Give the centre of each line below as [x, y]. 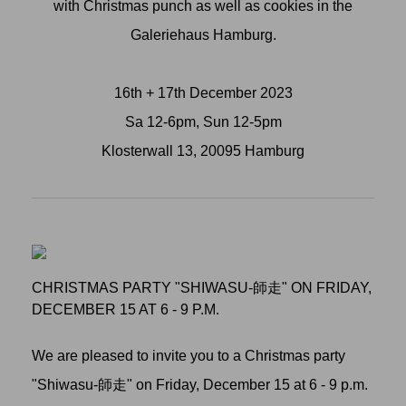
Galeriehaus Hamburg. [203, 35]
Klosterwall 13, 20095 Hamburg [203, 151]
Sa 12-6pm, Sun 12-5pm [203, 122]
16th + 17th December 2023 [203, 93]
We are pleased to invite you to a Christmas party [188, 356]
